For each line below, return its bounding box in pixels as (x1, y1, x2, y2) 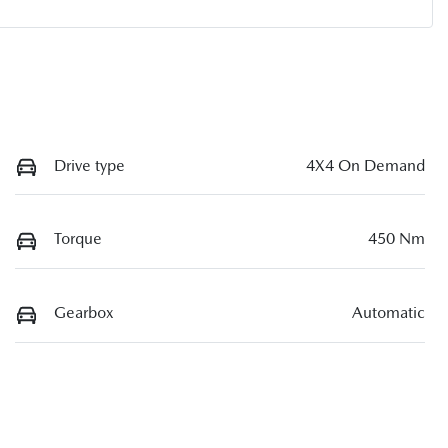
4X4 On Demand (306, 155, 425, 175)
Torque (54, 229, 102, 249)
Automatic (352, 303, 425, 323)
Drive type (54, 155, 125, 175)
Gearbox (54, 303, 114, 323)
